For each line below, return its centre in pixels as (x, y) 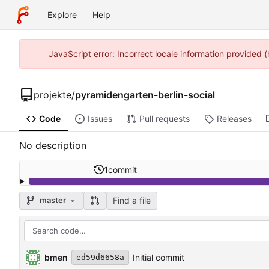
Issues (100, 119)
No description (53, 146)
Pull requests (164, 119)
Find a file (131, 200)
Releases (234, 119)
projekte (53, 95)
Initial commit (159, 258)
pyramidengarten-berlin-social (145, 95)
